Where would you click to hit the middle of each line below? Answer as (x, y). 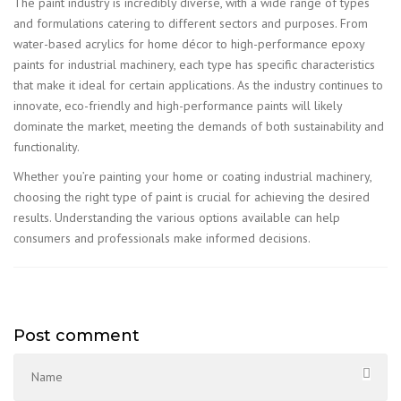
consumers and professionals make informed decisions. (162, 238)
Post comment (77, 335)
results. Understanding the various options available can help (177, 218)
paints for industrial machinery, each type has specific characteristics (194, 64)
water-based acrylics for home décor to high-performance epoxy (189, 44)
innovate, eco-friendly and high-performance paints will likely (178, 106)
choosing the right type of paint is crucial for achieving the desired (192, 197)
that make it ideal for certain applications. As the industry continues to (198, 85)
